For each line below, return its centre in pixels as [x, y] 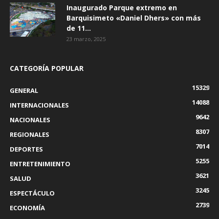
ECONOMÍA [27, 208]
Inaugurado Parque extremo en [122, 8]
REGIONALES [30, 134]
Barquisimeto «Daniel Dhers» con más [134, 18]
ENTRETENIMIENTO [40, 164]
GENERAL [24, 90]
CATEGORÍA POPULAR [47, 68]
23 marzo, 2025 [86, 39]
